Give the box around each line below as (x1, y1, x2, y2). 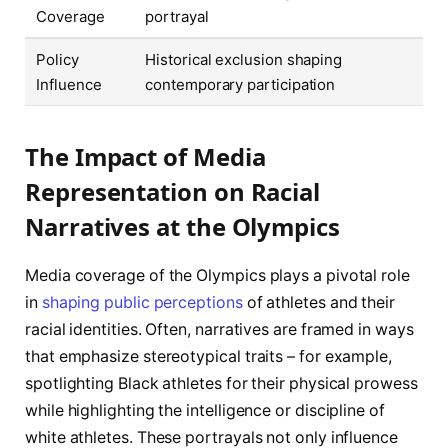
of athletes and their (242, 293, 395, 313)
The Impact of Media (25, 140, 266, 174)
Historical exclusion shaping (145, 50, 343, 70)
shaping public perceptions (41, 293, 243, 313)
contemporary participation (145, 75, 336, 95)
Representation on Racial (25, 175, 321, 209)
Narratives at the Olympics (25, 210, 340, 244)
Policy (36, 50, 79, 70)
